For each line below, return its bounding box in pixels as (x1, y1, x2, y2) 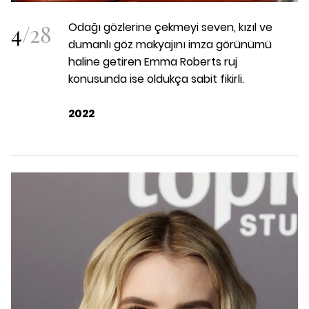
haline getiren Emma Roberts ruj (68, 54, 237, 70)
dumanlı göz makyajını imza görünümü (68, 37, 272, 53)
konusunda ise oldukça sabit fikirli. (68, 71, 244, 88)
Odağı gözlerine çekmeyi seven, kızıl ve (68, 19, 272, 36)
